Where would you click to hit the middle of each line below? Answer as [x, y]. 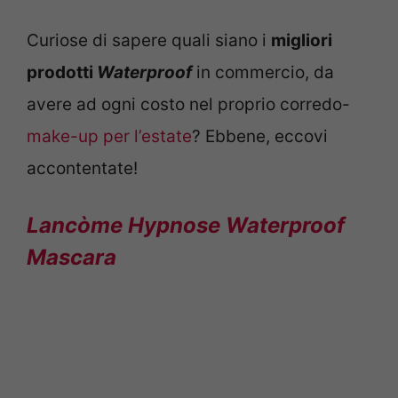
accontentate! [82, 168]
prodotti [62, 72]
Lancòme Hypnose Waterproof [186, 226]
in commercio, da [265, 72]
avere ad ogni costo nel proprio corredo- [188, 104]
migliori [302, 40]
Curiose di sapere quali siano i [149, 40]
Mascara [72, 258]
